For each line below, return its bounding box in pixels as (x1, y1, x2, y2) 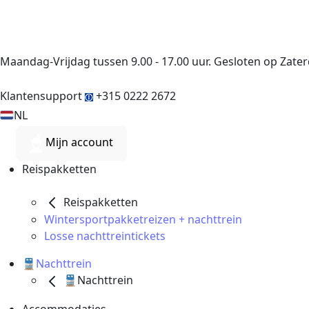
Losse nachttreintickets (44, 228, 166, 244)
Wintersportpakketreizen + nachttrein (44, 212, 242, 228)
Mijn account (46, 134, 114, 150)
